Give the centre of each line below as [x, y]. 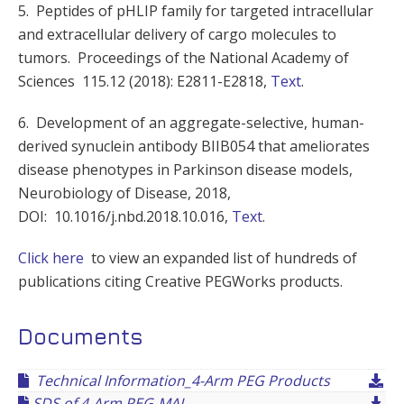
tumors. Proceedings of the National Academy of [184, 57]
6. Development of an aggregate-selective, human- [191, 122]
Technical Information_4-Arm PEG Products [179, 380]
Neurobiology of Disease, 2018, [124, 193]
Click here [51, 257]
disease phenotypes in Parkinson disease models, [185, 169]
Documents [81, 335]
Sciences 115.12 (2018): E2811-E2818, [144, 81]
